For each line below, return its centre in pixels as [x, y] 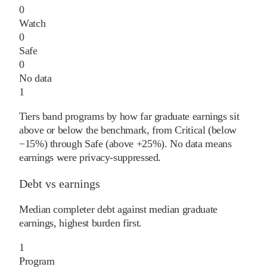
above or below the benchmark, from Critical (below [128, 130]
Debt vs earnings [60, 184]
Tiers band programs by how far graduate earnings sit [129, 117]
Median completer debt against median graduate [118, 209]
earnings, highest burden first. [80, 223]
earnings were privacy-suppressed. [90, 158]
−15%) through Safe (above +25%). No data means [125, 144]
